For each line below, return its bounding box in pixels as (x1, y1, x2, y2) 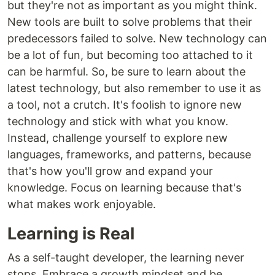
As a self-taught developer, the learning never (7, 251, 244, 265)
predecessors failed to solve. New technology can (7, 32, 267, 45)
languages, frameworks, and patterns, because (7, 148, 251, 161)
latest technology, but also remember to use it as (7, 82, 261, 95)
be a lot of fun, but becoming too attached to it (7, 48, 253, 62)
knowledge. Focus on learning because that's (7, 181, 241, 195)
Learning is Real (7, 223, 134, 244)
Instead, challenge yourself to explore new (7, 131, 228, 145)
